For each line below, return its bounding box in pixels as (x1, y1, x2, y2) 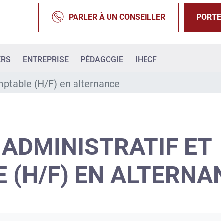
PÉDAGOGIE (80, 55, 123, 65)
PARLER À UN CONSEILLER (69, 12, 165, 22)
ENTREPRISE (23, 55, 69, 65)
